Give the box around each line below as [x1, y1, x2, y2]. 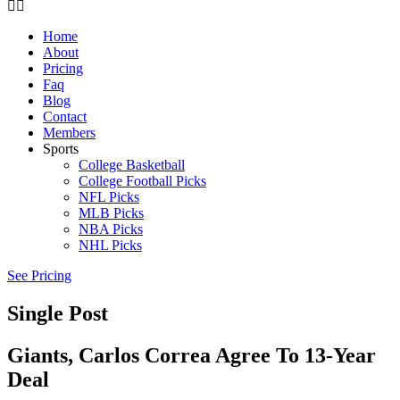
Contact [43, 109, 87, 124]
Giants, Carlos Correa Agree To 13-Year [7, 343, 376, 367]
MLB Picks [79, 205, 144, 221]
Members [43, 125, 96, 140]
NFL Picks [79, 189, 139, 204]
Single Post [7, 301, 108, 325]
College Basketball [79, 157, 185, 172]
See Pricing [7, 268, 71, 283]
